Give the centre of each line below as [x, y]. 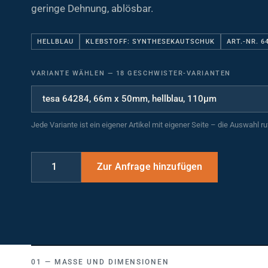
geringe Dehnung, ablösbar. [92, 9]
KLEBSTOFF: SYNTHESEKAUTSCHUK [150, 42]
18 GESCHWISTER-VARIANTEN [172, 74]
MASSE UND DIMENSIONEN [109, 262]
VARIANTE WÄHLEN [69, 74]
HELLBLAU [56, 42]
